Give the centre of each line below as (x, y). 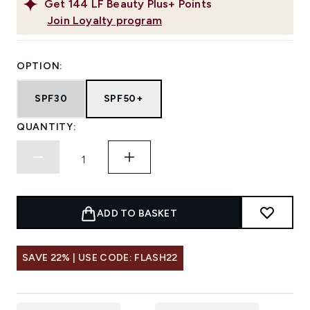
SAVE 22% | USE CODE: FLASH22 (100, 258)
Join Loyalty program (104, 21)
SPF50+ (124, 99)
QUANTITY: (47, 127)
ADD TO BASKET (137, 214)
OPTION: (40, 66)
